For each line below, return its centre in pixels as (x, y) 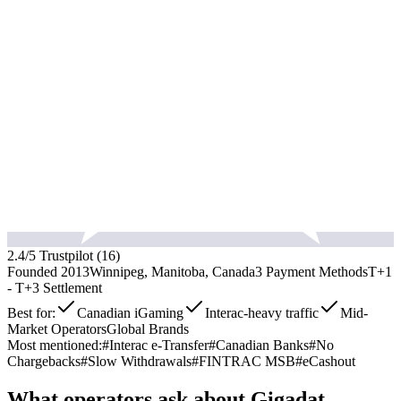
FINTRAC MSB (247, 361)
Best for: (31, 312)
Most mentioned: (55, 345)
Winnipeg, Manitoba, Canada (172, 271)
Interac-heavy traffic (262, 312)
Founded (34, 271)
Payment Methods (315, 271)
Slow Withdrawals (140, 361)
